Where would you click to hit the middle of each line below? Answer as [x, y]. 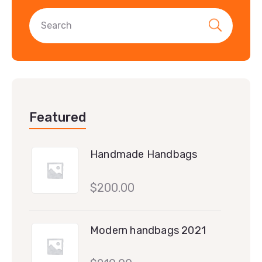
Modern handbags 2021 [148, 230]
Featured [58, 117]
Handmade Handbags [144, 154]
